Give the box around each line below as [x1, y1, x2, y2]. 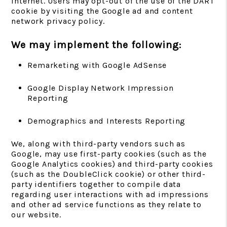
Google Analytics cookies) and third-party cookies [11, 159, 213, 169]
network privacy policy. [11, 16, 105, 26]
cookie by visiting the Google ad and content [11, 6, 193, 16]
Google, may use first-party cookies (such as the [11, 149, 207, 159]
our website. [11, 210, 61, 219]
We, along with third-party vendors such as [11, 139, 185, 148]
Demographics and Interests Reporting [27, 116, 186, 126]
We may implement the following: [11, 39, 182, 51]
